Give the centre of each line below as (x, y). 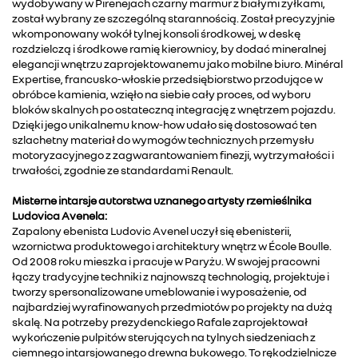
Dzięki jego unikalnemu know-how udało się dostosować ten (164, 124)
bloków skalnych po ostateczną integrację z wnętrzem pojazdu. (174, 109)
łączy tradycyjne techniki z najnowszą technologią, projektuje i (171, 276)
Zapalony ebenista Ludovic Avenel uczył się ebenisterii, (152, 230)
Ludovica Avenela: (60, 215)
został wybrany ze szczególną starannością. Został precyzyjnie (173, 18)
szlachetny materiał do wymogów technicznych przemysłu (163, 139)
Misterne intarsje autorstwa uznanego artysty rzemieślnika (162, 200)
